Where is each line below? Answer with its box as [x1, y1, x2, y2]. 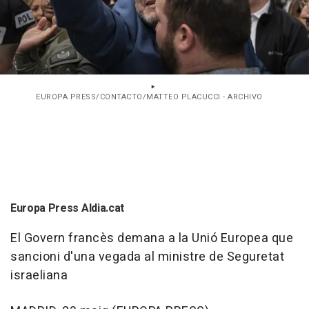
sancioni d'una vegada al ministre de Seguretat [10, 248, 284, 267]
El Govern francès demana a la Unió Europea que [10, 229, 293, 248]
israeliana [10, 266, 68, 286]
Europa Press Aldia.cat [10, 200, 124, 217]
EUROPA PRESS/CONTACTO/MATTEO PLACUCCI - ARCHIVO [36, 91, 263, 103]
